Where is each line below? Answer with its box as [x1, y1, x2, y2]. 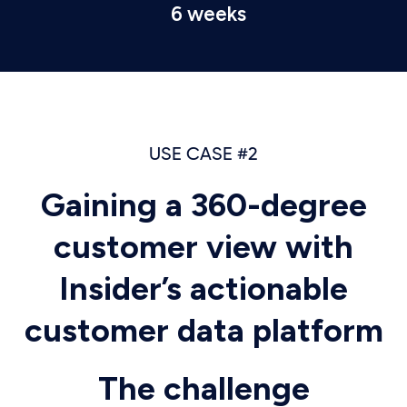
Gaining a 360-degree [40, 185, 367, 224]
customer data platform [24, 311, 383, 350]
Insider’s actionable [59, 269, 348, 308]
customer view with [54, 227, 353, 266]
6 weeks [170, 2, 246, 26]
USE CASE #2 [149, 145, 258, 164]
